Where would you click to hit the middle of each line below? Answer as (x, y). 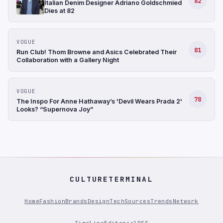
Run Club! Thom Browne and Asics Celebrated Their (97, 52)
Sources (138, 201)
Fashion (52, 201)
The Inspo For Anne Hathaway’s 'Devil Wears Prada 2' (99, 101)
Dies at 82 (59, 10)
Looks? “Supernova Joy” (55, 109)
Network (185, 201)
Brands (76, 201)
